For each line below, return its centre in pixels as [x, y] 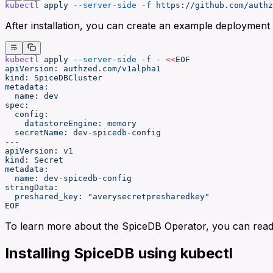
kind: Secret [34, 160]
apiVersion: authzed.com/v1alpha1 [83, 68]
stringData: [32, 187]
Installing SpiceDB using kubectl [119, 253]
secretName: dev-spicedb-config [83, 132]
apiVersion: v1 [39, 151]
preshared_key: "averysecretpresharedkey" [107, 196]
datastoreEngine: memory [71, 123]
